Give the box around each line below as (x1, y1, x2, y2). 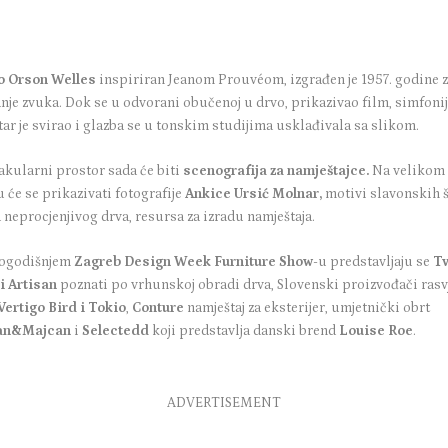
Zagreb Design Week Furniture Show (71, 254, 314, 271)
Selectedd (82, 323, 150, 340)
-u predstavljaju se (313, 254, 434, 271)
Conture (132, 300, 185, 317)
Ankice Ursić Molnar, (185, 186, 323, 203)
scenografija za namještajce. (183, 163, 370, 180)
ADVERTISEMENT (166, 394, 281, 411)
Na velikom (369, 163, 446, 180)
